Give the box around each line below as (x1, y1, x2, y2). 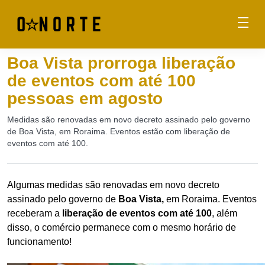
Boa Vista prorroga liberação (7, 54, 235, 72)
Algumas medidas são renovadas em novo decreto (7, 180, 219, 190)
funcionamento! (7, 237, 72, 247)
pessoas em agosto (7, 89, 163, 108)
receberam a (7, 208, 62, 218)
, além (212, 208, 237, 218)
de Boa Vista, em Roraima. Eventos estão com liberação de (7, 127, 230, 136)
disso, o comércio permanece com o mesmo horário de (7, 222, 236, 232)
